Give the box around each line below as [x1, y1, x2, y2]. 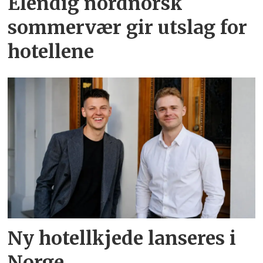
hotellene [8, 39, 95, 63]
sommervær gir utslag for [8, 15, 248, 39]
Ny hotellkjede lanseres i [8, 226, 237, 250]
